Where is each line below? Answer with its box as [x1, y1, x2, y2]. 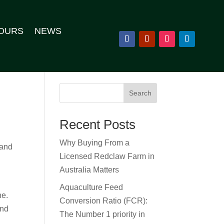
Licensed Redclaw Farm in [59, 151, 155, 160]
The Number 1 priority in [59, 209, 145, 218]
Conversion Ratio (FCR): [59, 196, 148, 205]
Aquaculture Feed [59, 182, 123, 191]
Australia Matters [59, 165, 119, 174]
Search [128, 88, 151, 97]
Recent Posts [59, 116, 136, 132]
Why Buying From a [59, 138, 130, 147]
